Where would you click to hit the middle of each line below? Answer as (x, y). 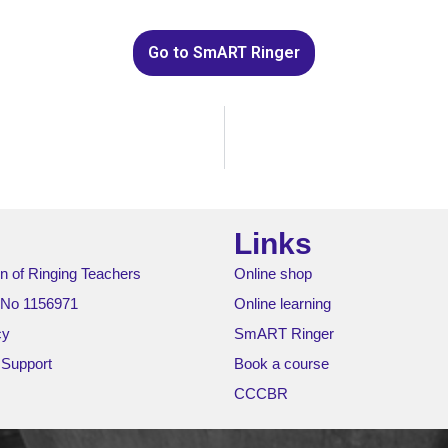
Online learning (282, 303)
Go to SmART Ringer (224, 52)
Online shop (273, 273)
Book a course (281, 363)
